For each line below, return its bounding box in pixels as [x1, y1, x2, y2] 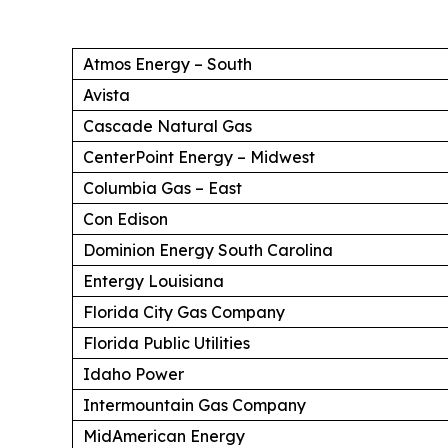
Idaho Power [83, 363, 184, 384]
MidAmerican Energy [83, 425, 245, 446]
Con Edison [83, 208, 168, 229]
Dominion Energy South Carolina [83, 239, 333, 260]
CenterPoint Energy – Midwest [83, 146, 315, 167]
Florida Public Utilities [83, 332, 250, 353]
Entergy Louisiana [83, 270, 224, 291]
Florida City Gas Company [83, 301, 285, 322]
